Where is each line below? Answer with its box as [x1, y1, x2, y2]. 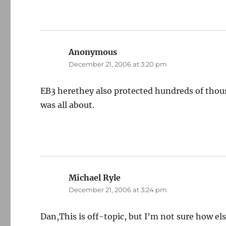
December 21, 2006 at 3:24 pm [69, 186, 167, 194]
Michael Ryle [69, 173, 121, 183]
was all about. [40, 100, 95, 110]
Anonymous [69, 47, 118, 57]
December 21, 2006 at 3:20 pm [69, 60, 167, 68]
